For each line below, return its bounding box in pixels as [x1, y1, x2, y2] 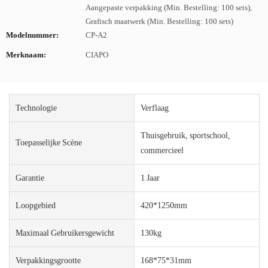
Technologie [16, 102, 57, 112]
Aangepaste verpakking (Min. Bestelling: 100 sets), [86, 3, 252, 12]
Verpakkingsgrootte [16, 255, 81, 265]
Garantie [16, 172, 44, 182]
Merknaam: [6, 50, 46, 59]
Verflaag [140, 102, 169, 112]
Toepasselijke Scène [16, 138, 82, 148]
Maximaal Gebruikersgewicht [16, 227, 114, 237]
